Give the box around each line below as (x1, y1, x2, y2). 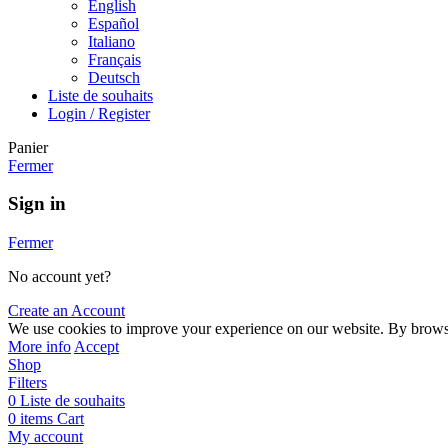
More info (8, 337, 71, 355)
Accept (74, 337, 119, 355)
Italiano (88, 32, 135, 50)
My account (8, 427, 83, 445)
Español (88, 14, 139, 32)
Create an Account (8, 301, 125, 319)
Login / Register (48, 104, 150, 122)
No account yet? (8, 267, 111, 285)
